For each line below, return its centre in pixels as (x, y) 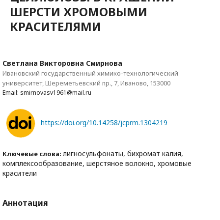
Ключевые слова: (33, 154)
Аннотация (25, 203)
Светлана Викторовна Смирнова (62, 63)
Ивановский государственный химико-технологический (90, 73)
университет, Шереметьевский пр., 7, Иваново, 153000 (86, 83)
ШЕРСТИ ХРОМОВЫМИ (79, 12)
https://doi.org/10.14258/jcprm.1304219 (104, 123)
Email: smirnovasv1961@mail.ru (47, 93)
